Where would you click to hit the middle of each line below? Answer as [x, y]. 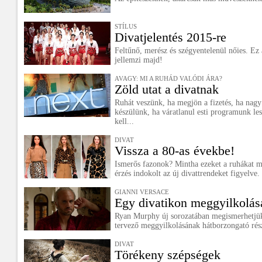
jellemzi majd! [139, 60]
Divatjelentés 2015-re [170, 37]
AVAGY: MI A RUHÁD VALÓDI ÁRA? [168, 78]
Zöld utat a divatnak [167, 89]
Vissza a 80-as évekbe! [175, 151]
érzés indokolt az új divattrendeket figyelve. [187, 173]
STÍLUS [126, 26]
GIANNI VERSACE [142, 192]
